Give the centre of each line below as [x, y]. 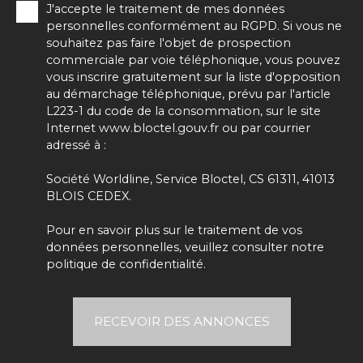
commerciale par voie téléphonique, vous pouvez [193, 60]
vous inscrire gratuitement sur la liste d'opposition [193, 77]
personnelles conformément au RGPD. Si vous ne [194, 26]
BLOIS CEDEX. [89, 196]
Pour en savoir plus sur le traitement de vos [174, 231]
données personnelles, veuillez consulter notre [185, 248]
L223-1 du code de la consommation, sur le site [184, 111]
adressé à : [76, 145]
